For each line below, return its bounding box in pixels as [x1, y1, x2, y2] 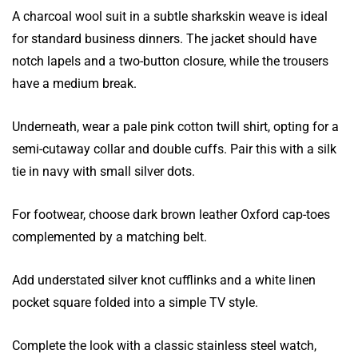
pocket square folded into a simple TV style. [12, 294, 258, 310]
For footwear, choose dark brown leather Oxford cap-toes [12, 206, 330, 222]
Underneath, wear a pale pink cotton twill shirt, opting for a [12, 118, 339, 134]
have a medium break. [12, 75, 137, 91]
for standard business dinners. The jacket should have [12, 30, 316, 46]
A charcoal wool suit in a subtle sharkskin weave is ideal [12, 8, 328, 24]
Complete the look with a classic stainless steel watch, [12, 337, 316, 353]
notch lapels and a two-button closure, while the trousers [12, 53, 328, 69]
